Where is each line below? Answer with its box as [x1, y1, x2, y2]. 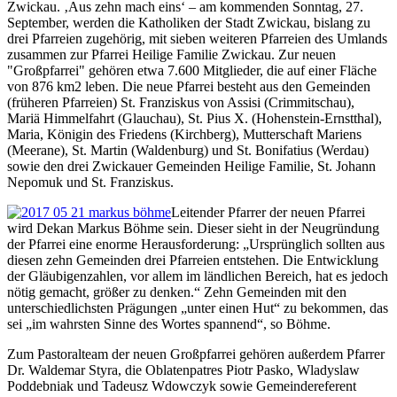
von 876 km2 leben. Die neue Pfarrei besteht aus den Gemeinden [7, 79, 370, 95]
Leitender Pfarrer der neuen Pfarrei [171, 205, 365, 221]
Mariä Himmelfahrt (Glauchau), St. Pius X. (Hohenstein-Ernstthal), [7, 111, 382, 127]
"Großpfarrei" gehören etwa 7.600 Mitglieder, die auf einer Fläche [7, 63, 377, 79]
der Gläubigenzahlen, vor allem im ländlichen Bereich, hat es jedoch [7, 269, 388, 284]
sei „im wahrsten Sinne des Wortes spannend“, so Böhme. [7, 316, 331, 332]
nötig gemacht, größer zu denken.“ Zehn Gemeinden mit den [7, 284, 346, 300]
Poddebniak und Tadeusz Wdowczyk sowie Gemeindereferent [7, 378, 356, 394]
